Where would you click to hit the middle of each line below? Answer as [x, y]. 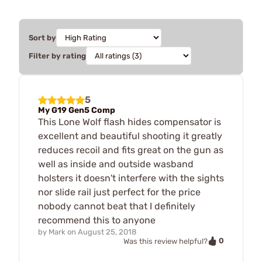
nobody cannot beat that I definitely [117, 206]
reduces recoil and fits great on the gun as [131, 150]
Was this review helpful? [166, 241]
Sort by [42, 37]
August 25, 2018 [107, 232]
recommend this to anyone [97, 220]
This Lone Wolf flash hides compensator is [130, 122]
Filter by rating [57, 56]
